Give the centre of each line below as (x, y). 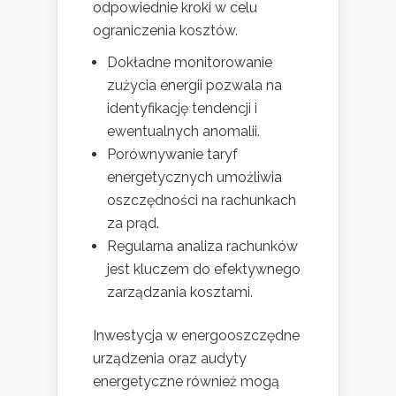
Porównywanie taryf (172, 155)
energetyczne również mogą (186, 382)
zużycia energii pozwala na (194, 86)
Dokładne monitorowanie (190, 63)
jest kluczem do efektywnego (204, 270)
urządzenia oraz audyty (170, 359)
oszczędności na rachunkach (202, 201)
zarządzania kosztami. (180, 293)
